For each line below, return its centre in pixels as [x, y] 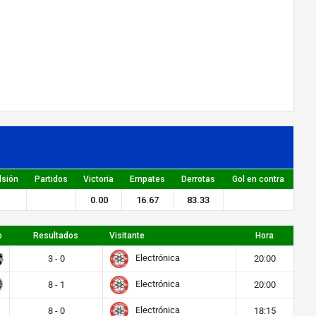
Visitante [127, 236]
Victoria [98, 179]
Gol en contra [258, 179]
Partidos [51, 179]
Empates [147, 179]
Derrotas [198, 179]
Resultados [56, 236]
